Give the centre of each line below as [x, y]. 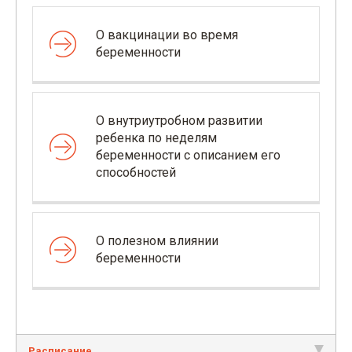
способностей [136, 172]
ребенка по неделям [156, 138]
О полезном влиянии [157, 241]
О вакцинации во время [167, 35]
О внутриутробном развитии [179, 121]
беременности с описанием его [188, 155]
